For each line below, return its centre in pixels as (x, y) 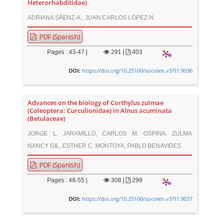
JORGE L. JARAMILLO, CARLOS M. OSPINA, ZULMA (110, 134)
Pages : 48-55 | (68, 180)
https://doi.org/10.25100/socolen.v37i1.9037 (137, 199)
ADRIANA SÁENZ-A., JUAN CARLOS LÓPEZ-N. (92, 18)
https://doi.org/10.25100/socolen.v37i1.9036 (137, 70)
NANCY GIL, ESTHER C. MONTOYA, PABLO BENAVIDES (105, 146)
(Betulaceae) (47, 119)
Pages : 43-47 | (68, 52)
